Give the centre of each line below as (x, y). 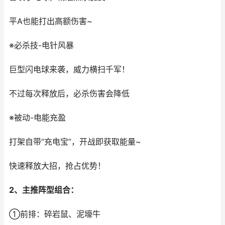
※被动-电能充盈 (37, 118)
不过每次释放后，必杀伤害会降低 (69, 94)
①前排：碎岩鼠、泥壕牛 (55, 214)
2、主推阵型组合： (44, 190)
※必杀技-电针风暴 (41, 45)
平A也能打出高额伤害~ (51, 21)
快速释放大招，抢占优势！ (57, 166)
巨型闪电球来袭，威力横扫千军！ (69, 70)
